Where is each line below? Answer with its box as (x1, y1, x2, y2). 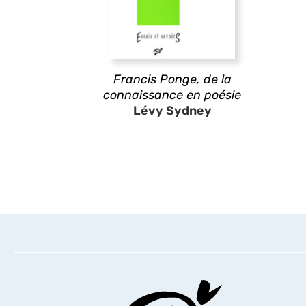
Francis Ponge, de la (113, 72, 232, 87)
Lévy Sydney (133, 103, 212, 118)
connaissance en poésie (103, 87, 241, 102)
